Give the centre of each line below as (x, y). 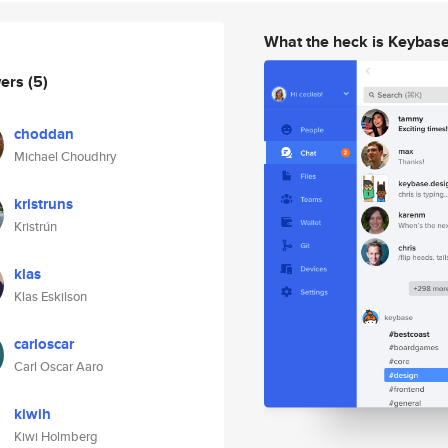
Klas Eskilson (50, 296)
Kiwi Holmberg (56, 436)
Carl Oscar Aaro (58, 366)
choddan (44, 134)
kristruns (43, 204)
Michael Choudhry (65, 156)
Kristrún (35, 226)
